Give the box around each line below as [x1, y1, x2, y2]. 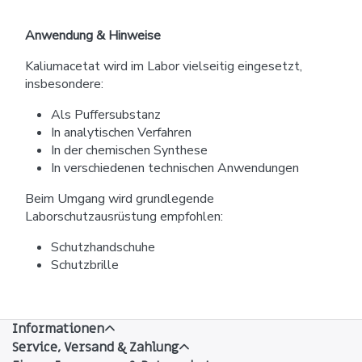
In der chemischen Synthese [51, 141, 208, 159]
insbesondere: [25, 74, 103, 93]
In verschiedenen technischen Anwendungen [51, 158, 299, 177]
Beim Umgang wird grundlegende [25, 189, 214, 208]
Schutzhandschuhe [51, 238, 155, 256]
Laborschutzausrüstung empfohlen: [25, 207, 223, 225]
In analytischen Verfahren [51, 123, 192, 141]
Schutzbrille [51, 255, 119, 274]
